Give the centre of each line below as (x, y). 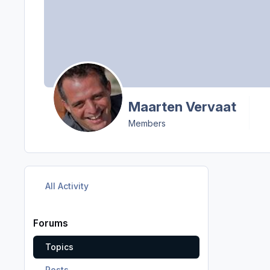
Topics (59, 247)
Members (147, 123)
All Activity (67, 186)
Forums (51, 223)
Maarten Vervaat (182, 106)
